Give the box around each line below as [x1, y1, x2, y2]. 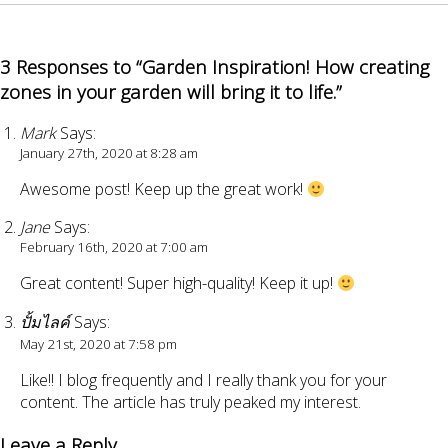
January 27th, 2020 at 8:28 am [20, 144, 198, 163]
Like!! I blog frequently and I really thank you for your [20, 369, 387, 392]
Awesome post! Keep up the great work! [20, 178, 307, 201]
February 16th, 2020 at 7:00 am [20, 238, 208, 257]
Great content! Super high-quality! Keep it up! [20, 272, 337, 295]
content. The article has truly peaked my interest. [20, 391, 361, 414]
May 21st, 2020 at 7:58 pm [20, 335, 177, 354]
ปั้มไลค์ [20, 311, 70, 334]
